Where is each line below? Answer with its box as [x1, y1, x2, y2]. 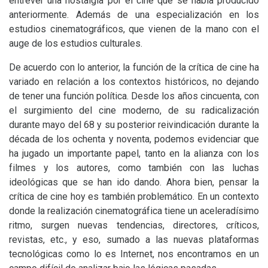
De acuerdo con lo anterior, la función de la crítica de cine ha [9, 62, 259, 73]
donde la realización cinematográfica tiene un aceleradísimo [9, 205, 259, 217]
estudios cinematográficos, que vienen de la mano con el [9, 23, 259, 35]
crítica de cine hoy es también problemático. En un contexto [9, 191, 259, 202]
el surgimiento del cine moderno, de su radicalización [9, 105, 259, 116]
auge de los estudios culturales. [9, 38, 142, 49]
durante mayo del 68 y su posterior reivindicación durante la [9, 119, 259, 130]
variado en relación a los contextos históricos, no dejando [9, 76, 259, 87]
